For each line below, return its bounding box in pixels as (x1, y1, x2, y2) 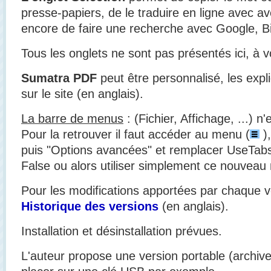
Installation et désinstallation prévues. (21, 224, 222, 238)
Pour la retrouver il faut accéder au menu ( (21, 127, 250, 141)
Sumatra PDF (21, 71, 97, 85)
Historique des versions (21, 199, 158, 213)
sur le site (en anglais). (21, 87, 143, 100)
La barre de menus (21, 111, 123, 125)
